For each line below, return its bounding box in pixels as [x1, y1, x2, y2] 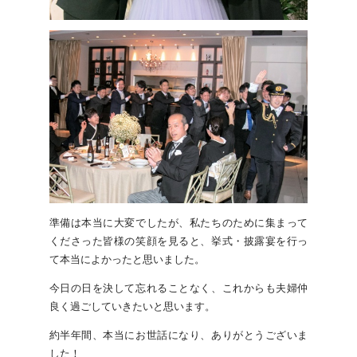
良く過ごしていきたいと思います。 [49, 300, 215, 312]
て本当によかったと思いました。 [49, 253, 205, 265]
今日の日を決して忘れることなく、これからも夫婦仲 [49, 281, 308, 294]
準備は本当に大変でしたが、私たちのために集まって [49, 216, 308, 229]
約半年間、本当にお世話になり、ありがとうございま [49, 328, 308, 341]
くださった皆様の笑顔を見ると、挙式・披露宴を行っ [49, 234, 308, 247]
